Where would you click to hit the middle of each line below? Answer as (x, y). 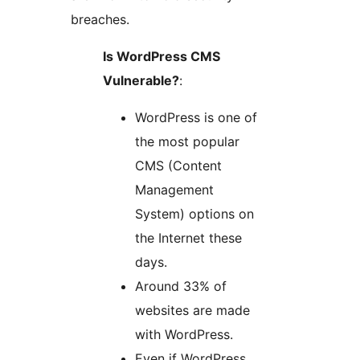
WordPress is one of (196, 118)
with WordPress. (184, 335)
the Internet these (188, 238)
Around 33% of (181, 286)
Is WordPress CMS (162, 57)
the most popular (187, 142)
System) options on (194, 214)
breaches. (100, 20)
